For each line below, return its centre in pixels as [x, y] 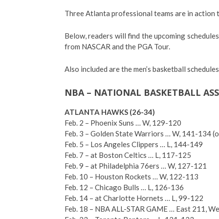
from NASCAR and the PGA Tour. [117, 46]
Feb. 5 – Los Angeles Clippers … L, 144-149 [134, 144]
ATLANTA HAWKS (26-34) [110, 112]
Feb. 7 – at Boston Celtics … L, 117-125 [128, 155]
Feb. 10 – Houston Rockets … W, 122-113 [131, 176]
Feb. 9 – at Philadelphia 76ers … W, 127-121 [136, 166]
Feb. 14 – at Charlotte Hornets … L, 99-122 [134, 198]
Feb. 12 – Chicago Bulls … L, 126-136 [124, 187]
